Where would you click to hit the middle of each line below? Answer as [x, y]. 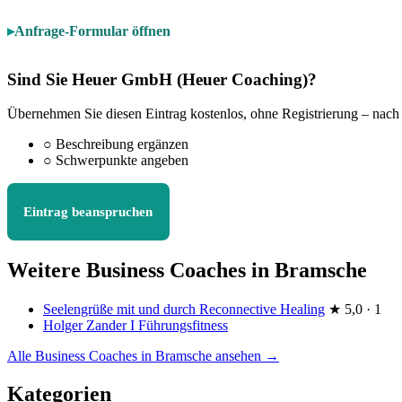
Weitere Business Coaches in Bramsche [187, 271]
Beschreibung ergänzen [120, 144]
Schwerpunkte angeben [120, 161]
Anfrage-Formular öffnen [92, 31]
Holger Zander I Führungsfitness [135, 326]
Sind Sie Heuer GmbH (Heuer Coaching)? [162, 79]
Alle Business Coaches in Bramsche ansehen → [143, 356]
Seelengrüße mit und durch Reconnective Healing [184, 310]
